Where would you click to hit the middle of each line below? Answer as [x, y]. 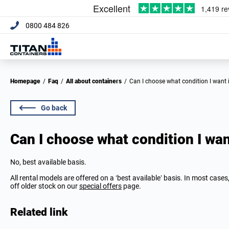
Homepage [27, 81]
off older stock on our [45, 186]
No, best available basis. [48, 162]
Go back [54, 108]
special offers [100, 186]
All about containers [96, 81]
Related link [39, 212]
